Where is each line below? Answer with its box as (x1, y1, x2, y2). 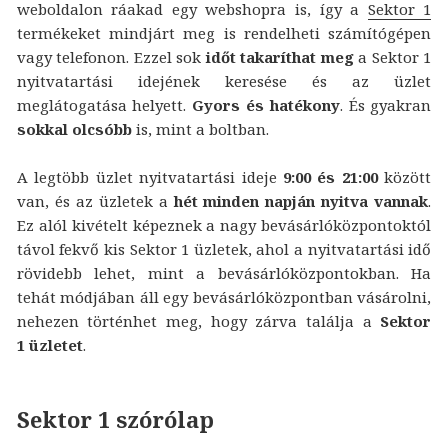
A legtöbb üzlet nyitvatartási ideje (16, 166, 283, 187)
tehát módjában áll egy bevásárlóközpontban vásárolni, (16, 286, 432, 307)
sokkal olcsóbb (16, 118, 132, 139)
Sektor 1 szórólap (16, 403, 214, 434)
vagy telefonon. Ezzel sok (16, 46, 206, 67)
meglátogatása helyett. (16, 94, 193, 115)
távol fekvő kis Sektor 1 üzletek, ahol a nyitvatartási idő (16, 238, 432, 259)
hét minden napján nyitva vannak (173, 190, 429, 211)
